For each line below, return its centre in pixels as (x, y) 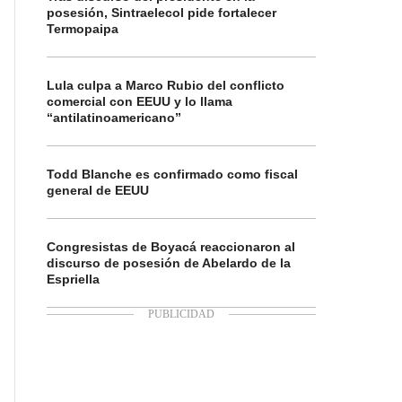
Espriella (73, 279)
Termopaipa (83, 29)
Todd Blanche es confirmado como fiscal (172, 174)
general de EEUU (98, 190)
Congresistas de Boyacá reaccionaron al (171, 247)
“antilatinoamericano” (114, 118)
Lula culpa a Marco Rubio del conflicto (166, 85)
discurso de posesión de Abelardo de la (169, 263)
